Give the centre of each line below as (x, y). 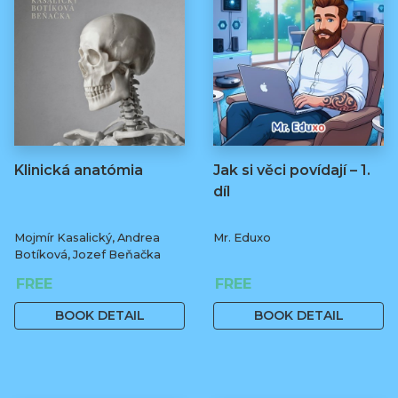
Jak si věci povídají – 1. (292, 170)
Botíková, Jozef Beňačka (88, 254)
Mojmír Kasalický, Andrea (87, 237)
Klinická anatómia (79, 170)
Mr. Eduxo (242, 237)
